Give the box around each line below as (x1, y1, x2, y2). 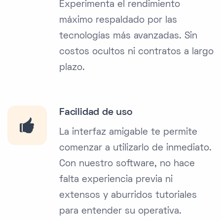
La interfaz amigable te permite (59, 128, 197, 137)
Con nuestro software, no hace (59, 160, 195, 169)
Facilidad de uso (59, 108, 133, 117)
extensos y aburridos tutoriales (59, 191, 197, 200)
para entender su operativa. (59, 207, 182, 216)
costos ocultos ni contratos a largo (59, 48, 214, 57)
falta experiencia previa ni (59, 176, 173, 184)
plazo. (59, 64, 85, 73)
